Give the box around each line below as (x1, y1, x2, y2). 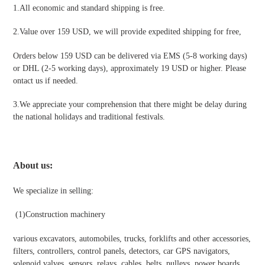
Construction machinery (25, 210, 105, 219)
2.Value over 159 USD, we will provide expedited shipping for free (13, 27, 239, 37)
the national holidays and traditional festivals (13, 112, 163, 122)
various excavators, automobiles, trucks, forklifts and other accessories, (13, 234, 251, 243)
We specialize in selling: (13, 186, 93, 195)
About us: (13, 160, 53, 171)
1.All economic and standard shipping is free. (13, 4, 165, 13)
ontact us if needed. (13, 76, 78, 85)
